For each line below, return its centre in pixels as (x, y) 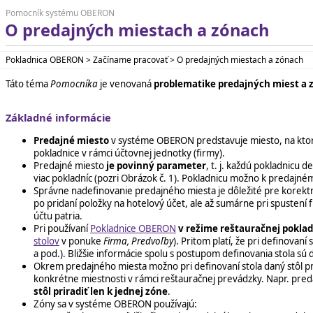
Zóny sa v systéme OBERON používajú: (115, 304)
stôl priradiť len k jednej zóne (101, 291)
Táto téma (28, 83)
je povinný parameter (156, 165)
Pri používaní (62, 228)
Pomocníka (74, 83)
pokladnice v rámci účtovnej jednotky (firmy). (129, 153)
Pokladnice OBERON (133, 228)
